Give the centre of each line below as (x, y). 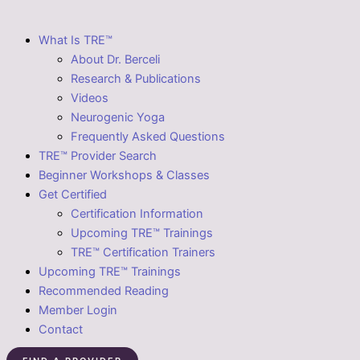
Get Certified (73, 194)
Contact (61, 329)
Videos (90, 98)
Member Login (78, 310)
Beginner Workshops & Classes (124, 175)
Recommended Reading (104, 290)
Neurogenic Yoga (118, 117)
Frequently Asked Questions (148, 136)
